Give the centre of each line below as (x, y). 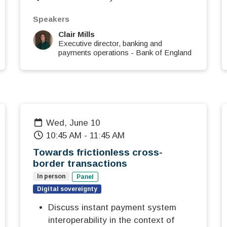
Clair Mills (77, 34)
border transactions (80, 164)
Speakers (51, 19)
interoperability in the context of (111, 220)
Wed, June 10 (77, 123)
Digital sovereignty (67, 189)
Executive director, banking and (110, 44)
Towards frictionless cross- (98, 153)
